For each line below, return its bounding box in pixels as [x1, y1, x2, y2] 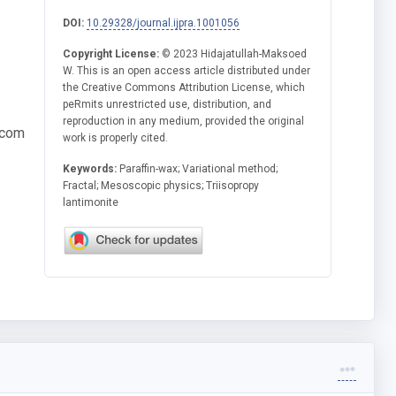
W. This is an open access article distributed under [63, 64, 311, 77]
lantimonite [63, 195, 119, 209]
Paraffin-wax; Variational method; [117, 162, 278, 175]
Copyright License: [63, 47, 160, 60]
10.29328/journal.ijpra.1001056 [87, 16, 240, 29]
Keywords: [63, 162, 118, 175]
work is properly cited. [63, 131, 169, 144]
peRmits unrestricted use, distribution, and [63, 97, 272, 110]
